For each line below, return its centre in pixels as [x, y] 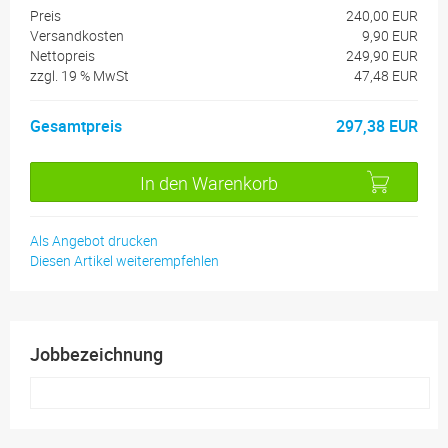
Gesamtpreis [76, 125]
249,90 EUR [382, 55]
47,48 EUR [386, 75]
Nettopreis [62, 55]
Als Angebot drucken [94, 240]
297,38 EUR [377, 125]
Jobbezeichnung [96, 353]
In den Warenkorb [209, 182]
